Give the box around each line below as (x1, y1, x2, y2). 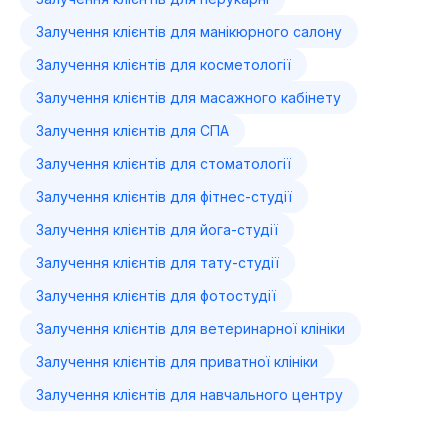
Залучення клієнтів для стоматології (36, 155, 291, 172)
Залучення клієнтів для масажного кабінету (36, 89, 341, 106)
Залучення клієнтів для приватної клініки (36, 353, 318, 370)
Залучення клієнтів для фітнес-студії (36, 188, 292, 205)
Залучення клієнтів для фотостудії (36, 287, 276, 304)
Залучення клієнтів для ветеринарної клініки (36, 320, 345, 337)
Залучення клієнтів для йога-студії (36, 221, 278, 238)
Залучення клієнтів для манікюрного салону (36, 23, 342, 40)
